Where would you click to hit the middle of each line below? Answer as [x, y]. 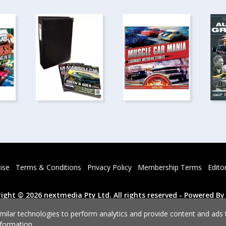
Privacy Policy [109, 167]
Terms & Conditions [48, 167]
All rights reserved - [147, 195]
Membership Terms [170, 167]
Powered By [203, 195]
